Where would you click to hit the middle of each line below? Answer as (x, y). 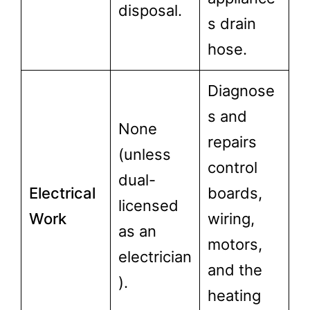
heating (234, 295)
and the (235, 270)
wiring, (231, 219)
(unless (145, 154)
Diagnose (241, 91)
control (232, 167)
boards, (235, 193)
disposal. (150, 10)
